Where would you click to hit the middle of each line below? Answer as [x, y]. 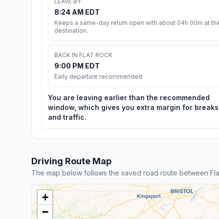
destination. [71, 30]
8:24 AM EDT [77, 12]
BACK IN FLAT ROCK [83, 55]
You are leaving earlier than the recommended [129, 97]
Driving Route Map [71, 161]
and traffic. [67, 117]
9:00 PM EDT [77, 66]
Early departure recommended [98, 76]
